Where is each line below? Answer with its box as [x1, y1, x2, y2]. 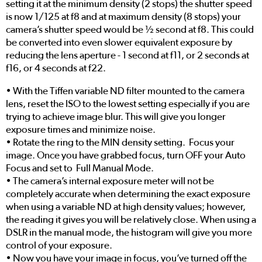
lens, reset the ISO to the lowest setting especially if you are [6, 98, 250, 109]
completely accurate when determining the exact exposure [6, 188, 250, 199]
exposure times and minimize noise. [6, 124, 156, 135]
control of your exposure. [6, 240, 112, 250]
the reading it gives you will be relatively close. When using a [6, 214, 256, 225]
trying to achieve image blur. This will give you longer [6, 111, 226, 122]
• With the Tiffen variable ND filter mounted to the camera [6, 85, 244, 96]
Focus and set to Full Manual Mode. [6, 163, 154, 173]
